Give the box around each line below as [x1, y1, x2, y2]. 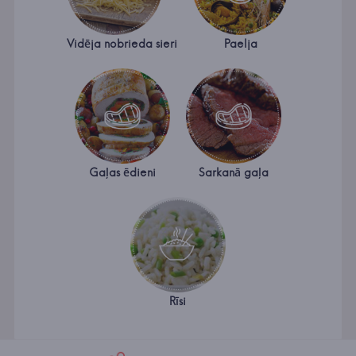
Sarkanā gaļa [198, 165, 269, 180]
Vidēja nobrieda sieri [67, 37, 178, 52]
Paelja [224, 37, 258, 52]
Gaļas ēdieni [88, 165, 156, 180]
